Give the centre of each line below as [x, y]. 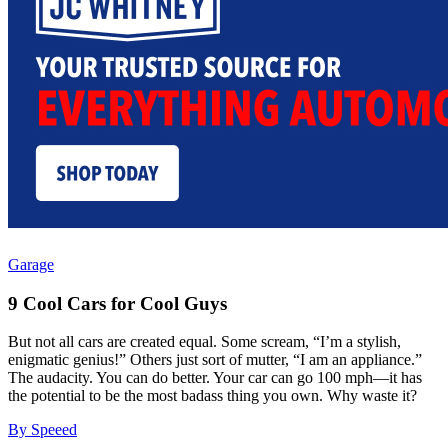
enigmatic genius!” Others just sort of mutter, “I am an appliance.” [215, 360]
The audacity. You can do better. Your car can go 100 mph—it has [215, 378]
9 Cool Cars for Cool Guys [117, 303]
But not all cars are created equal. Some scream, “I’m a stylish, [204, 342]
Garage [31, 264]
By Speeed [42, 430]
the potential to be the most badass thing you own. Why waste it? [212, 396]
